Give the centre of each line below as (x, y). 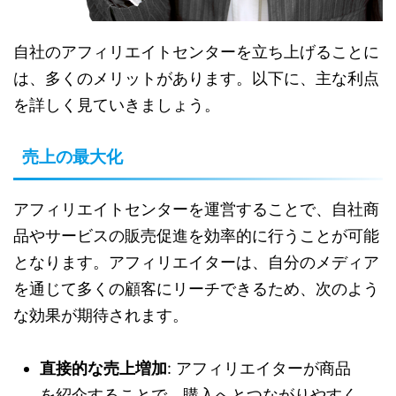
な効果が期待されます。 (101, 316)
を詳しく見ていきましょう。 (117, 105)
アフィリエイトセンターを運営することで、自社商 (196, 209)
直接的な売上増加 (103, 369)
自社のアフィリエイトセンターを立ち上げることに (196, 52)
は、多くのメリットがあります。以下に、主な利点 (196, 79)
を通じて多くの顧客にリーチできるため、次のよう (196, 289)
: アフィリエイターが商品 (259, 369)
